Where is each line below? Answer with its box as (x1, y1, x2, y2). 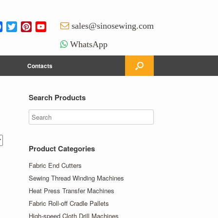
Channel (46, 31, 76, 43)
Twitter (17, 20, 39, 32)
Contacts (27, 61, 53, 70)
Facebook (2, 20, 36, 32)
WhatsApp (70, 40, 108, 49)
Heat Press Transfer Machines (29, 186, 115, 195)
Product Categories (29, 143, 95, 154)
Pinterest (32, 20, 62, 32)
